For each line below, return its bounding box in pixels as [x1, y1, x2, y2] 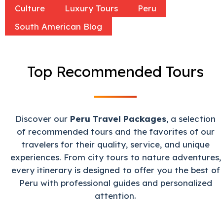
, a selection [166, 113, 216, 124]
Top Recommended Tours [27, 62, 204, 81]
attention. [95, 190, 136, 201]
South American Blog [15, 21, 102, 32]
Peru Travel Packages [70, 113, 166, 124]
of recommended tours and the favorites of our [16, 126, 215, 137]
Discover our [15, 113, 70, 124]
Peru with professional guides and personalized [19, 177, 212, 188]
